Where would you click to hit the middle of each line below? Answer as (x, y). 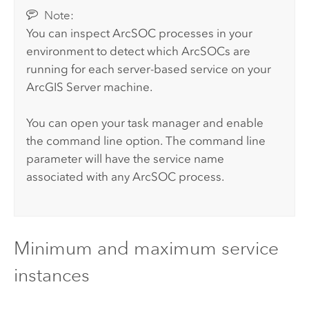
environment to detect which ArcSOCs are (139, 51)
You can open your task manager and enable (145, 122)
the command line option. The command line (146, 140)
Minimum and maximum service (146, 248)
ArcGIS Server (64, 87)
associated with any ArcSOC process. (126, 176)
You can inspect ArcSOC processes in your (140, 33)
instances (51, 275)
